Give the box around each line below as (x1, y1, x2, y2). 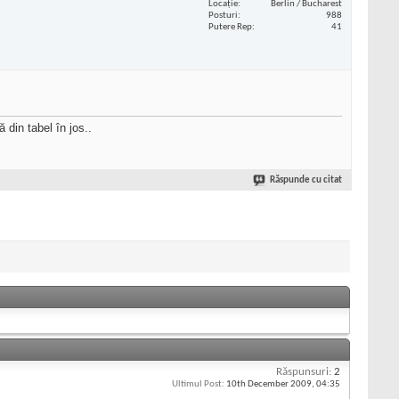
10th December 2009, (224, 379, 316, 390)
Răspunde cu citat (270, 175, 342, 186)
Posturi (208, 10, 238, 20)
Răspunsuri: (276, 366, 331, 379)
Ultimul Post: (172, 379, 224, 390)
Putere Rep (208, 21, 252, 32)
